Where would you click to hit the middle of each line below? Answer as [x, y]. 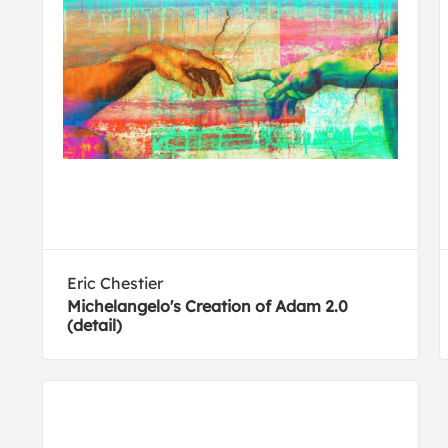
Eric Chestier [115, 283]
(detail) [95, 325]
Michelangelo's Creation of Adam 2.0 [208, 306]
